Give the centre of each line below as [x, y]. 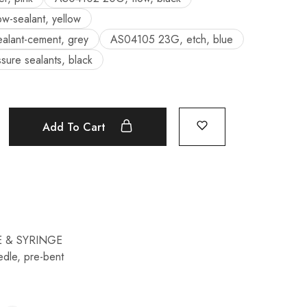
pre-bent [44, 257]
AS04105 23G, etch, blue [171, 39]
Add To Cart [75, 127]
